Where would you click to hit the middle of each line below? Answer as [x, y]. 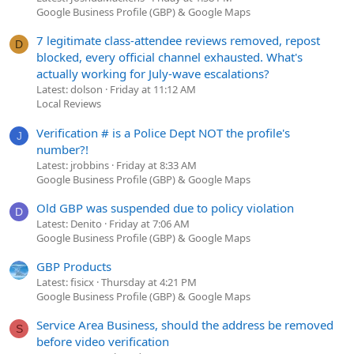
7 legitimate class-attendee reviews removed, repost [178, 41]
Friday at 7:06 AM [149, 223]
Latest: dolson [70, 90]
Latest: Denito [69, 223]
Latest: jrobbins [73, 165]
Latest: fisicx [65, 282]
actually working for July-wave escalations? [153, 74]
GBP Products [74, 267]
